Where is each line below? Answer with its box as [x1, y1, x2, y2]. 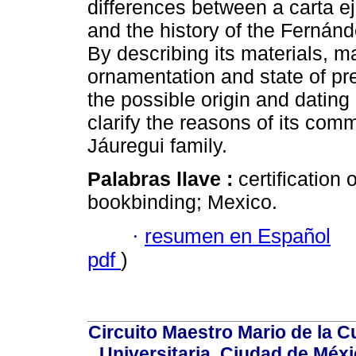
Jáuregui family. [87, 134, 227, 157]
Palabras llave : [87, 168, 238, 191]
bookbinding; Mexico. [87, 191, 277, 214]
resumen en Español [145, 224, 331, 247]
